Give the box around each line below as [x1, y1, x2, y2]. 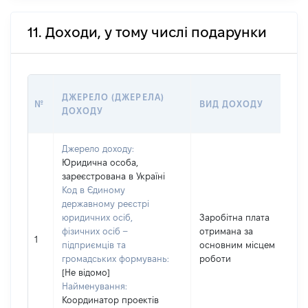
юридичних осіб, [62, 212, 133, 222]
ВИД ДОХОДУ [199, 99, 264, 109]
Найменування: [62, 281, 127, 291]
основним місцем [199, 240, 275, 250]
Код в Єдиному [62, 185, 125, 195]
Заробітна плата [199, 212, 269, 222]
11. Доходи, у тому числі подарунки [27, 25, 267, 40]
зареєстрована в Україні [62, 171, 165, 181]
